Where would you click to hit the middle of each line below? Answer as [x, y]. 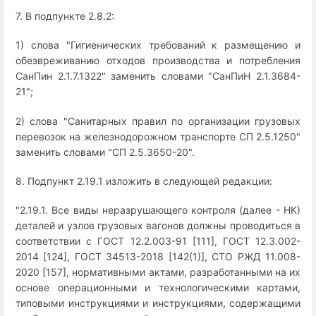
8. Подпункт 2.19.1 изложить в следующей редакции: [144, 181]
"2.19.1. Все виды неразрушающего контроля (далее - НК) [158, 210]
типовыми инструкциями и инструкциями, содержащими [158, 303]
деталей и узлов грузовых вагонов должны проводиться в [158, 226]
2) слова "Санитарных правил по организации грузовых [158, 121]
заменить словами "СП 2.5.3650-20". [105, 152]
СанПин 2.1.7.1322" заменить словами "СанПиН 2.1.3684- [158, 76]
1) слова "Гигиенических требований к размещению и [158, 45]
